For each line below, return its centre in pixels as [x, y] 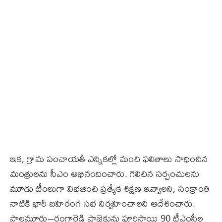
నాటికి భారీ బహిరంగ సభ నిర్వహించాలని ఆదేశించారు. [103, 204]
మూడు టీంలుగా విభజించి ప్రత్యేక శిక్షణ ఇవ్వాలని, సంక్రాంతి [110, 189]
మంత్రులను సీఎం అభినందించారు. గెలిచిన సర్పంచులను [105, 174]
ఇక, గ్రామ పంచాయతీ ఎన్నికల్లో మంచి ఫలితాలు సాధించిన [109, 159]
